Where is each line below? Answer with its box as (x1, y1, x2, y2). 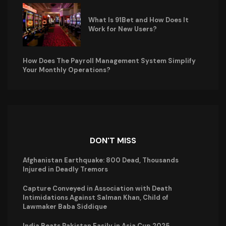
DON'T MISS (90, 135, 136, 146)
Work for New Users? (88, 24, 157, 33)
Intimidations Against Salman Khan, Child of (23, 193, 168, 202)
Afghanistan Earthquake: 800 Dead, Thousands (23, 155, 179, 164)
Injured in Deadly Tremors (23, 164, 108, 174)
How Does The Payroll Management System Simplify (23, 56, 196, 65)
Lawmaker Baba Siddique (23, 202, 107, 211)
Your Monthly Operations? (23, 65, 110, 74)
